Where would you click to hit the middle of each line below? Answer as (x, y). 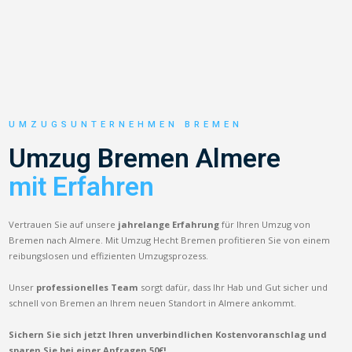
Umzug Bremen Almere (145, 158)
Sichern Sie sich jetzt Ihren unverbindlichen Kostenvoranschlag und (168, 334)
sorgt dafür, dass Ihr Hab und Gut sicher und (233, 287)
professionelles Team (88, 287)
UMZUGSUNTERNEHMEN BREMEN (126, 124)
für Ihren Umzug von (265, 224)
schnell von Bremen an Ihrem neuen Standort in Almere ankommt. (153, 302)
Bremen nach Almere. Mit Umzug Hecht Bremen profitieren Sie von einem (170, 240)
